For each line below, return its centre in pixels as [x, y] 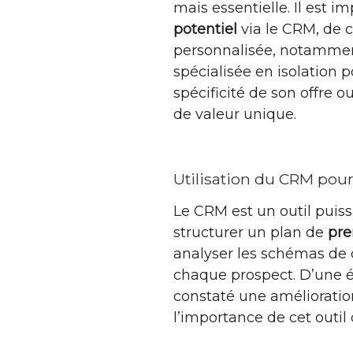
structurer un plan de [251, 232]
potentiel [205, 29]
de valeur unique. [235, 114]
